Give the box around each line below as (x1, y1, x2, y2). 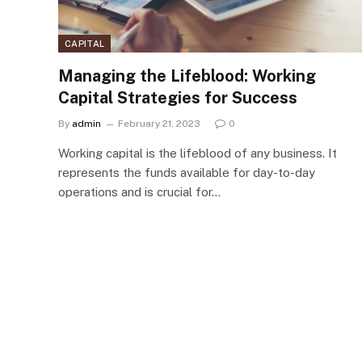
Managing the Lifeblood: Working (58, 65, 316, 86)
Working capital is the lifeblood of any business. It (58, 145, 337, 160)
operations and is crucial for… (58, 184, 221, 199)
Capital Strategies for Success (58, 87, 297, 107)
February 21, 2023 (118, 117, 200, 129)
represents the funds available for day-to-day (58, 165, 315, 179)
